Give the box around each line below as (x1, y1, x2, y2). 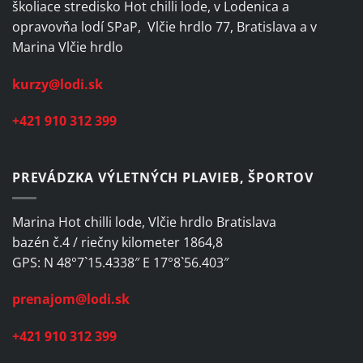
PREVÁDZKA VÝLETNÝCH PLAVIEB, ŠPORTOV (12, 169, 314, 187)
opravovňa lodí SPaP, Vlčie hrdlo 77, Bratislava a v (12, 17, 320, 36)
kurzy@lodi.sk (12, 75, 103, 93)
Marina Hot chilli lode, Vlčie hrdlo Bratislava (12, 212, 276, 231)
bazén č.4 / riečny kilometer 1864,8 (12, 233, 223, 251)
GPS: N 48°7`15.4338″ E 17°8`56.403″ (12, 253, 228, 271)
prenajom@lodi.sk (12, 290, 130, 309)
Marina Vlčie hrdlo (12, 37, 123, 56)
